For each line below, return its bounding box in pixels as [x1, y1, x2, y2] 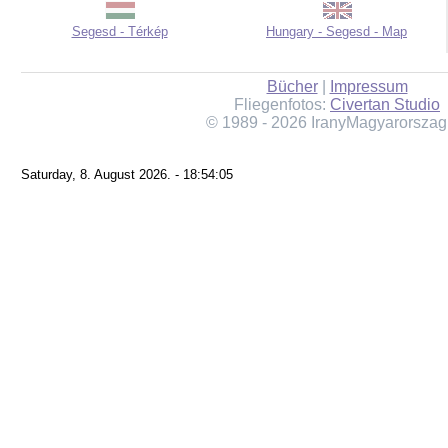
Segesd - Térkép [71, 24, 168, 39]
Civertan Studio [330, 96, 440, 113]
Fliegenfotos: [234, 96, 330, 113]
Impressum [329, 78, 408, 95]
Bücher [266, 78, 318, 95]
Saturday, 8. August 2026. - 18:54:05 [21, 167, 233, 182]
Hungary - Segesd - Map [266, 24, 407, 39]
